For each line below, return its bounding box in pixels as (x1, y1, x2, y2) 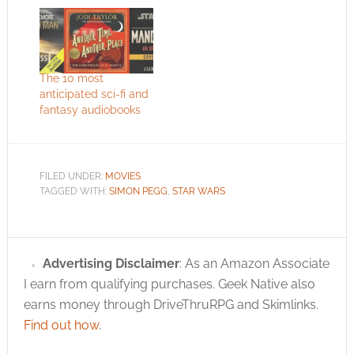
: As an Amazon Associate (179, 255, 330, 271)
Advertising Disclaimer (42, 255, 179, 271)
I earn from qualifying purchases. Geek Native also (23, 276, 315, 292)
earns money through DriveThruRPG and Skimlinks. (23, 296, 318, 312)
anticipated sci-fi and (39, 87, 149, 100)
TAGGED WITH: (39, 185, 109, 197)
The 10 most (39, 71, 104, 85)
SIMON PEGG (108, 185, 168, 197)
